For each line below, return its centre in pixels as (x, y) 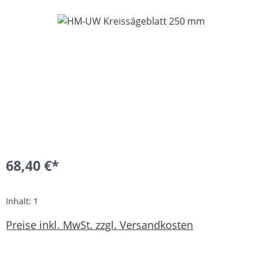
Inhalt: (20, 201)
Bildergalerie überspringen (65, 21)
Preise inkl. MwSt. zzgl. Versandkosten (100, 225)
